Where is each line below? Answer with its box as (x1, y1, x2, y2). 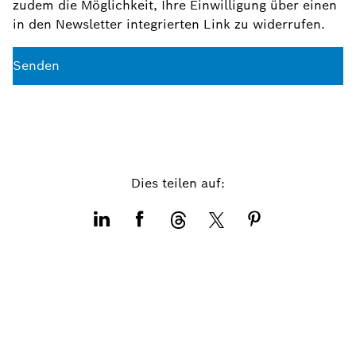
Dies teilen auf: (131, 175, 225, 192)
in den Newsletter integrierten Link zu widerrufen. (13, 16, 325, 33)
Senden (13, 57, 60, 74)
